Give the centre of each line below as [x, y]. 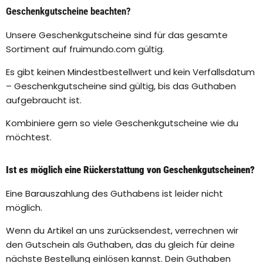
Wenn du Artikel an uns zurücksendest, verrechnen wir [122, 231]
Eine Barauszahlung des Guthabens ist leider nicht [114, 194]
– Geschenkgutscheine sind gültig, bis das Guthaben [121, 86]
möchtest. [30, 137]
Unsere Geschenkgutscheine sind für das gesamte [117, 35]
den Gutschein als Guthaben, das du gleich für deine [120, 245]
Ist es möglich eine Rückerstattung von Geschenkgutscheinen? [130, 170]
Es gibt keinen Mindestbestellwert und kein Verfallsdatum [130, 72]
